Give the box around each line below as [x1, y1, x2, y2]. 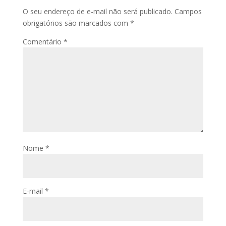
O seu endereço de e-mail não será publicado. [22, 6, 173, 16]
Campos [174, 6, 202, 16]
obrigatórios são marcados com [22, 18, 130, 28]
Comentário [22, 36, 64, 46]
